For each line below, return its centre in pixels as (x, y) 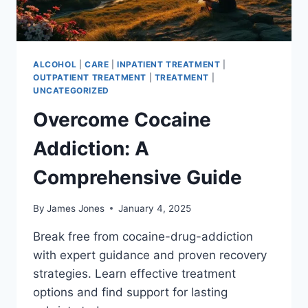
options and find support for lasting (130, 292)
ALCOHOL (55, 65)
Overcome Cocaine (122, 119)
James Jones (76, 208)
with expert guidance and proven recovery (150, 255)
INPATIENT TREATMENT (169, 65)
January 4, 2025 (155, 208)
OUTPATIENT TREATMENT (90, 78)
